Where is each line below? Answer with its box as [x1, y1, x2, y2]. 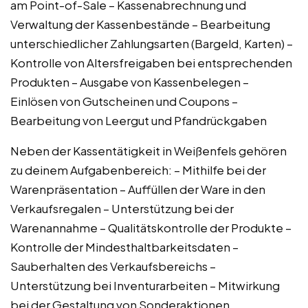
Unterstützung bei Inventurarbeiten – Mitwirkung [10, 277, 280, 293]
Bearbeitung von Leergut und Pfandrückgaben [10, 112, 267, 128]
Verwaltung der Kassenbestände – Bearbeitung [10, 16, 270, 32]
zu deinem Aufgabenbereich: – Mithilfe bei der [10, 162, 266, 177]
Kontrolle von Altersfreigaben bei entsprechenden [10, 54, 292, 70]
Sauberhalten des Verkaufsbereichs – [10, 258, 216, 274]
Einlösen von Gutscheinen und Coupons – [10, 93, 238, 109]
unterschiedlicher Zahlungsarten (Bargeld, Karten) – [10, 35, 293, 51]
